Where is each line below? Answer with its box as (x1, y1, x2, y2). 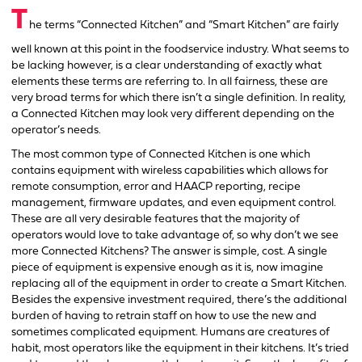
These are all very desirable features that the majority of (11, 213, 300, 225)
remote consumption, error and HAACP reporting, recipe (11, 180, 301, 193)
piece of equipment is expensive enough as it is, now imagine (11, 261, 323, 274)
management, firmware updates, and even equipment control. (11, 196, 336, 209)
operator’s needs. (11, 124, 101, 137)
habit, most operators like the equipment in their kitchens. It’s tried (11, 342, 349, 355)
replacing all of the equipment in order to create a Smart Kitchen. (11, 277, 347, 290)
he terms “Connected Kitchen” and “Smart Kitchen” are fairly (29, 19, 339, 32)
